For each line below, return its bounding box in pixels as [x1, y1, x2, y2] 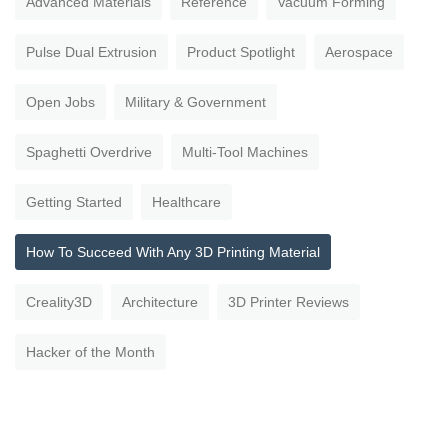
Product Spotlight [187, 44, 295, 61]
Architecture [122, 294, 198, 311]
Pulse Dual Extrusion [26, 44, 157, 61]
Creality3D [26, 294, 92, 311]
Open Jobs [26, 94, 95, 111]
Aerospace [325, 44, 393, 61]
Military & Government [125, 94, 266, 111]
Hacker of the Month [26, 344, 155, 361]
